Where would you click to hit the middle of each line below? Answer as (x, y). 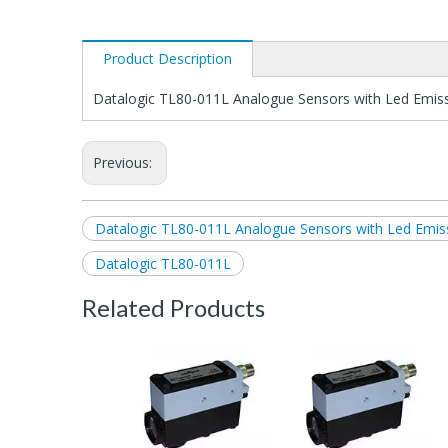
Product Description (167, 58)
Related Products (173, 307)
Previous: (124, 162)
